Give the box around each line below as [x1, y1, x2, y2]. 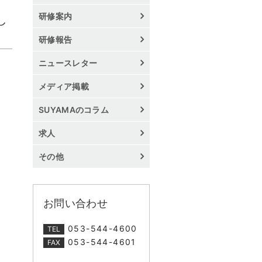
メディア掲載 [39, 81, 89, 91]
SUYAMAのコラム [39, 104, 109, 115]
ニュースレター [39, 57, 98, 68]
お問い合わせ [43, 196, 108, 209]
